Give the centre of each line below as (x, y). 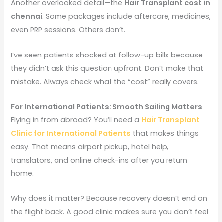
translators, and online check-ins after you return (99, 160)
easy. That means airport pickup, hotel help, (90, 146)
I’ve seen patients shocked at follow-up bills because (107, 55)
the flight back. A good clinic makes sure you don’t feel (110, 212)
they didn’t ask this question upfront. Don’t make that (107, 68)
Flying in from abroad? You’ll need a (76, 120)
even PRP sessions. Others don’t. (68, 30)
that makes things (165, 133)
